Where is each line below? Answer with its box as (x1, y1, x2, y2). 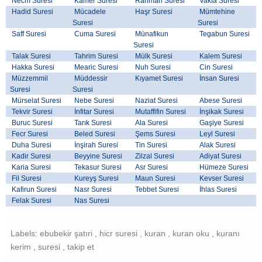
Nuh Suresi (133, 63, 171, 71)
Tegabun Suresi (198, 29, 250, 38)
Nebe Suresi (73, 96, 115, 105)
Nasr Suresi (73, 185, 112, 194)
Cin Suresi (198, 63, 233, 71)
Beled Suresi (73, 129, 116, 138)
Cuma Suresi (73, 29, 116, 38)
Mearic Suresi (73, 63, 119, 71)
